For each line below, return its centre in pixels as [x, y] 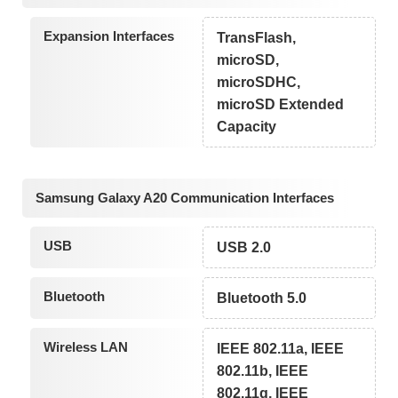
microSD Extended [281, 104]
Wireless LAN [85, 347]
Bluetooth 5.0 [262, 298]
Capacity [247, 126]
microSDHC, [259, 82]
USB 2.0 [244, 248]
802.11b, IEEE [263, 371]
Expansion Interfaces [108, 36]
